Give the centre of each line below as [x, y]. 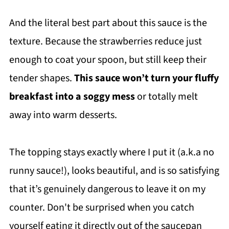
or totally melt [166, 97]
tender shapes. [41, 78]
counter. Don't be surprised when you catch [101, 208]
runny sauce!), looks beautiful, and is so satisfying [114, 171]
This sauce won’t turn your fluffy [146, 78]
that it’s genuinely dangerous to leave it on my [107, 189]
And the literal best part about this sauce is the [108, 23]
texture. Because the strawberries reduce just [105, 41]
